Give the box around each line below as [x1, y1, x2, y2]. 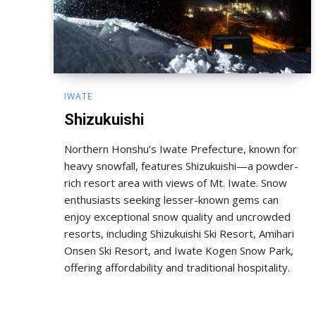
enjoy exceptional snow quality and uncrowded [64, 209, 291, 224]
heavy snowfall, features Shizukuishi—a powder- [64, 158, 298, 173]
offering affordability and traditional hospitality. [64, 260, 290, 274]
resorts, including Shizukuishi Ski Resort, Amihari [64, 226, 294, 241]
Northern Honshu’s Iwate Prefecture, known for [64, 141, 297, 156]
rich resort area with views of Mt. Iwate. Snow [64, 175, 287, 190]
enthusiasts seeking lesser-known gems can [64, 192, 279, 207]
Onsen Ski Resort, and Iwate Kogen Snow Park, [64, 243, 293, 257]
